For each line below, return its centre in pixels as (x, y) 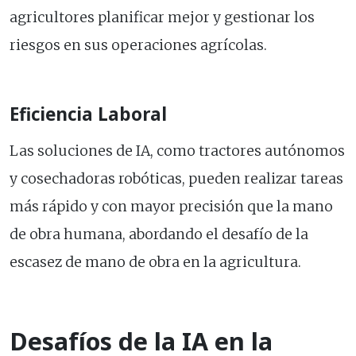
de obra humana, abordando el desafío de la (159, 235)
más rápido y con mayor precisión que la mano (171, 207)
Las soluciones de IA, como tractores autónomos (177, 151)
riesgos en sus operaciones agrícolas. (138, 46)
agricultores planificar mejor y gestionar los (162, 18)
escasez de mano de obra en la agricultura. (155, 263)
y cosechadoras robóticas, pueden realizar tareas (176, 179)
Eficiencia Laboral (88, 114)
